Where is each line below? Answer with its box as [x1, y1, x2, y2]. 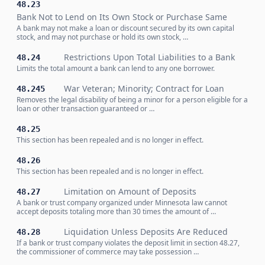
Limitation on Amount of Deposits [64, 186, 196, 197]
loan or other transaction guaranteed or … [17, 104, 154, 114]
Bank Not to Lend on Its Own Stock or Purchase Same [17, 11, 227, 22]
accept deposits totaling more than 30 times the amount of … [17, 206, 216, 216]
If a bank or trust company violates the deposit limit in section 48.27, [17, 238, 240, 248]
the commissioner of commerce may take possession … [17, 247, 199, 257]
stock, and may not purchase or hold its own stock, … [17, 32, 188, 42]
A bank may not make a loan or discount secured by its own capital [17, 23, 234, 33]
